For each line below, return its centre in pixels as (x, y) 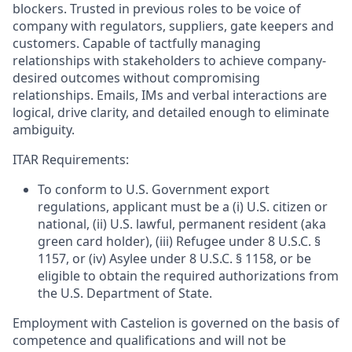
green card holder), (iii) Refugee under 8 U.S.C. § (179, 241)
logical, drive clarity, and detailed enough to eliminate (171, 112)
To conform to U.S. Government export (154, 189)
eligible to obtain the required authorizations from (188, 276)
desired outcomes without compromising (136, 78)
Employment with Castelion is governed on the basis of (176, 323)
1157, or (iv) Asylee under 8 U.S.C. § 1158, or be (174, 258)
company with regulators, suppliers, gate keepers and (173, 26)
